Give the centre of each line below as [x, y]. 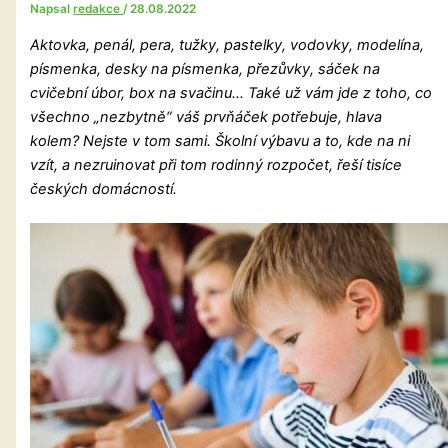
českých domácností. [104, 188]
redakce [98, 9]
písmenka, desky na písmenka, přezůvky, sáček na [205, 68]
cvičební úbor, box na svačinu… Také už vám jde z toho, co [231, 92]
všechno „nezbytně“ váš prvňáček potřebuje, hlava [206, 116]
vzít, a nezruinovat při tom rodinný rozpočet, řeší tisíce [216, 164]
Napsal [52, 9]
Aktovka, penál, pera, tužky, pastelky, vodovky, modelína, [227, 44]
